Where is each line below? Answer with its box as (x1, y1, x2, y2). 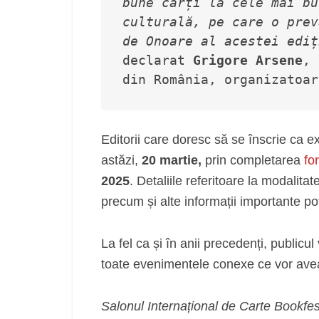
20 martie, (138, 153, 202, 167)
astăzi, (101, 153, 138, 167)
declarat (122, 53, 193, 68)
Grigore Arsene (193, 53, 303, 68)
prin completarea (202, 153, 304, 167)
